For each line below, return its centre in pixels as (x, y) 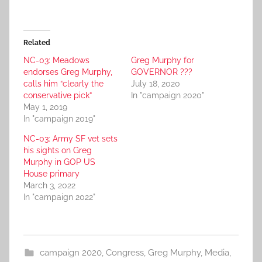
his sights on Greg (58, 151)
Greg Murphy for (163, 61)
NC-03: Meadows (56, 61)
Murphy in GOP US (59, 162)
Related (37, 43)
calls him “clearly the (63, 84)
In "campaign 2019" (59, 119)
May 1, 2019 (45, 107)
